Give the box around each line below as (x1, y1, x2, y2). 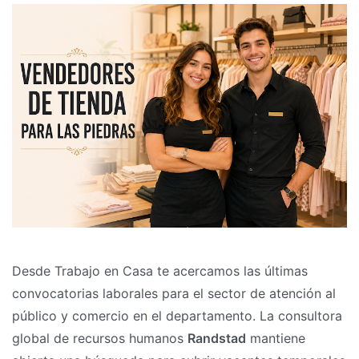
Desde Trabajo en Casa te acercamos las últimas (12, 262, 308, 279)
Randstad (188, 329, 246, 346)
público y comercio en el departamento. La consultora (12, 307, 342, 324)
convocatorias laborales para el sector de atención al (12, 284, 336, 301)
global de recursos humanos (12, 329, 188, 346)
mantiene (246, 329, 305, 346)
